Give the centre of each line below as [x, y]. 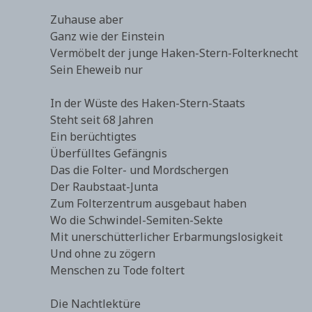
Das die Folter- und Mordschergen [139, 170]
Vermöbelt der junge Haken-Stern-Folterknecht [174, 53]
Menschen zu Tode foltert [117, 270]
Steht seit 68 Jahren [102, 120]
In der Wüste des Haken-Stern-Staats [148, 103]
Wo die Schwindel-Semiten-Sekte [136, 220]
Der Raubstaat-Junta [104, 187]
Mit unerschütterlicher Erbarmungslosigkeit [166, 237]
